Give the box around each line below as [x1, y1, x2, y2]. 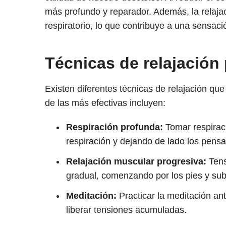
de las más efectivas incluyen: [44, 98, 165, 108]
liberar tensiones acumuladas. [66, 205, 187, 215]
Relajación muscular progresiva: [66, 156, 206, 167]
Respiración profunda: [66, 122, 163, 133]
